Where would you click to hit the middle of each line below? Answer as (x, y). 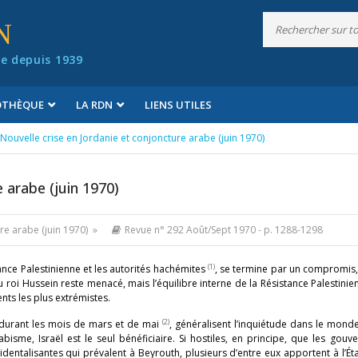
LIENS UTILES (178, 105)
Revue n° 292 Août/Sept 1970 (190, 230)
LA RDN (94, 105)
